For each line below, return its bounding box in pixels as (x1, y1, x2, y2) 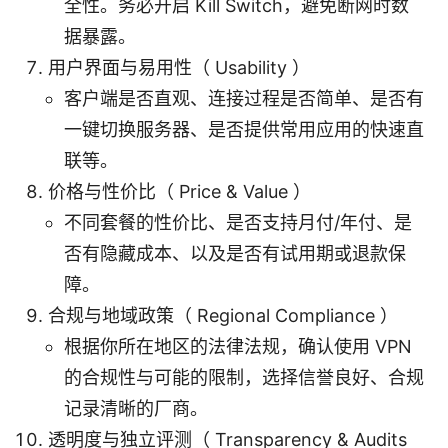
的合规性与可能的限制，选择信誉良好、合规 (64, 366, 424, 388)
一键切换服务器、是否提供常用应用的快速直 (64, 118, 424, 140)
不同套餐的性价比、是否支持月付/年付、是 (64, 211, 412, 233)
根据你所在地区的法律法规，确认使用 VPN (64, 335, 412, 357)
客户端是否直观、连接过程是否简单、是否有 (64, 87, 424, 109)
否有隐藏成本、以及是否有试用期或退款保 (64, 242, 406, 264)
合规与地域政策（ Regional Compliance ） (48, 304, 398, 326)
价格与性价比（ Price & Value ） (48, 180, 311, 202)
